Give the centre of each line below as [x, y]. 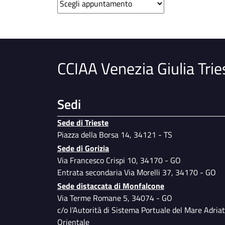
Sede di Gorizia [83, 148]
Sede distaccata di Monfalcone [111, 186]
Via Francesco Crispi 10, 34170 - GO [120, 160]
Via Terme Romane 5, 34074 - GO [116, 198]
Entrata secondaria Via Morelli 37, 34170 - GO [137, 173]
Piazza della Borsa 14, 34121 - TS [115, 135]
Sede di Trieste [83, 123]
